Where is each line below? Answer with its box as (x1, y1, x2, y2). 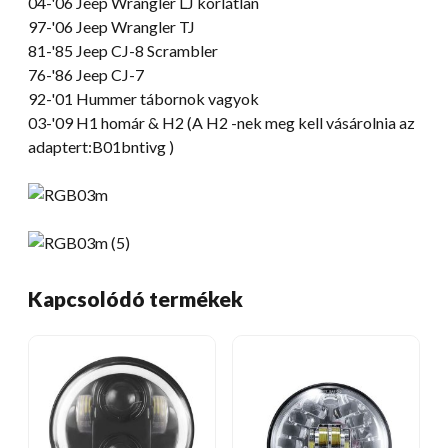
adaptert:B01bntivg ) (28, 136, 174, 156)
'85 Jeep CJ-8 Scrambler (51, 40, 218, 60)
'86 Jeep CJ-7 (51, 64, 144, 84)
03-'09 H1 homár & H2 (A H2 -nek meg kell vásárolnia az (28, 112, 415, 132)
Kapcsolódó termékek (28, 285, 243, 311)
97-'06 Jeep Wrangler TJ (28, 16, 195, 36)
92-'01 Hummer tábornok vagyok (28, 88, 259, 108)
